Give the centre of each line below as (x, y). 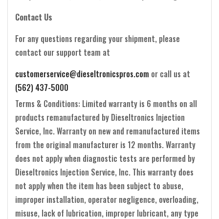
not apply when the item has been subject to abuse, (99, 186)
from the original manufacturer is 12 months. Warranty (105, 144)
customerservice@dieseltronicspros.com (82, 74)
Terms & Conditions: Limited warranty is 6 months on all (106, 103)
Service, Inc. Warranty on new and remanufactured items (108, 131)
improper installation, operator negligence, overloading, (107, 199)
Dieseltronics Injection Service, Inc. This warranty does (104, 172)
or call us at (172, 74)
